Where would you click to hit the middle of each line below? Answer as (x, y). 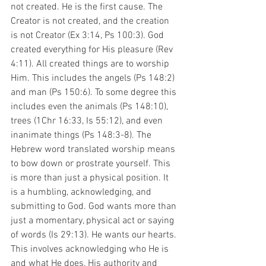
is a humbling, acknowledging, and (82, 192)
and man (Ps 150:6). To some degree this (95, 93)
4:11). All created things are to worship (91, 64)
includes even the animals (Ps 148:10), (91, 107)
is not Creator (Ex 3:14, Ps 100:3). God (88, 36)
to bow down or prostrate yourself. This (92, 164)
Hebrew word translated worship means (94, 150)
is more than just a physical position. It (91, 178)
